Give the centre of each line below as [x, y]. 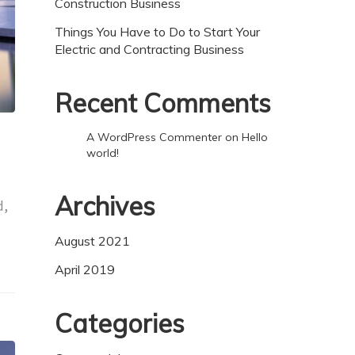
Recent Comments [163, 103]
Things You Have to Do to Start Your [157, 31]
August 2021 [92, 240]
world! [103, 153]
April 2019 [85, 269]
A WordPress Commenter [154, 137]
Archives [105, 206]
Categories [120, 323]
